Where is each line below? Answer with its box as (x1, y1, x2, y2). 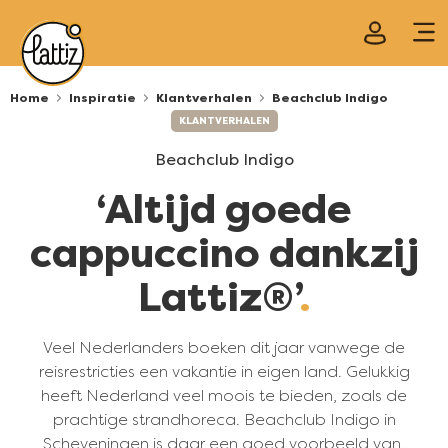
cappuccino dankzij (29, 231, 419, 276)
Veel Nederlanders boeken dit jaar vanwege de (43, 339, 405, 357)
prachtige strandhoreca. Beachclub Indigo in (52, 411, 396, 429)
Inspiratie (69, 91, 136, 105)
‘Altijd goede (97, 187, 351, 232)
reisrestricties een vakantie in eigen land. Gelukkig (38, 363, 410, 381)
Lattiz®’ (137, 275, 299, 320)
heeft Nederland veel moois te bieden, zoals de (41, 387, 407, 405)
